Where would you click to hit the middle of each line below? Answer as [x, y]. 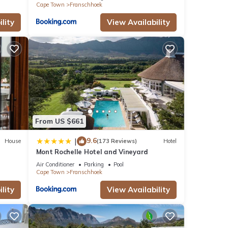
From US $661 [59, 121]
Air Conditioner [55, 164]
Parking [94, 164]
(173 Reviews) [117, 141]
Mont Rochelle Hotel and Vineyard [92, 151]
